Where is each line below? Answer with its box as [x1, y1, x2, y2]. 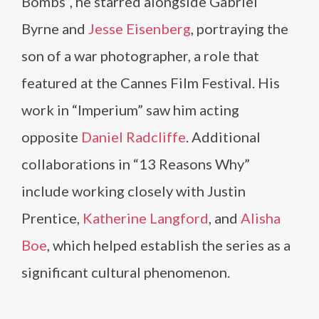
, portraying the [191, 20, 288, 37]
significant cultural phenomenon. [21, 263, 230, 281]
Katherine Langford [83, 209, 209, 226]
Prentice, [21, 209, 83, 226]
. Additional [186, 128, 261, 145]
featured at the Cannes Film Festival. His [21, 74, 280, 91]
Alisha [241, 209, 281, 226]
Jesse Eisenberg [88, 20, 191, 37]
